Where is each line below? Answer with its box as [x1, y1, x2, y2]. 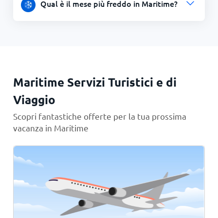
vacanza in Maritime [13, 123, 89, 133]
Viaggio [13, 92, 55, 107]
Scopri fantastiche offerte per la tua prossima [13, 111, 186, 121]
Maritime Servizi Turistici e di [13, 74, 177, 90]
